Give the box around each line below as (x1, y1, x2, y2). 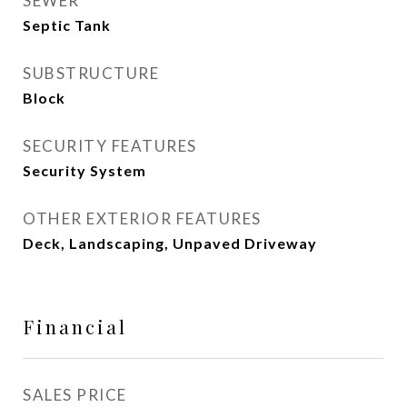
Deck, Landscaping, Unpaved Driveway (23, 234, 317, 252)
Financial (23, 313, 127, 339)
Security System (23, 162, 146, 179)
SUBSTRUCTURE (23, 64, 159, 83)
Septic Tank (23, 16, 111, 34)
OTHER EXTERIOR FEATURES (23, 209, 262, 228)
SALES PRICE (23, 385, 127, 404)
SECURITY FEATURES (23, 136, 197, 155)
